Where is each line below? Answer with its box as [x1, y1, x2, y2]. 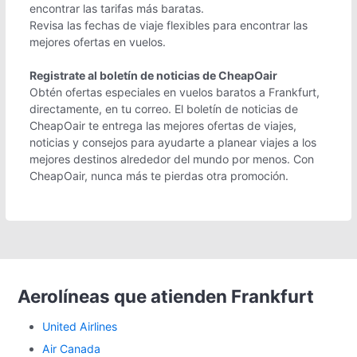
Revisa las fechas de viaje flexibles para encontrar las [29, 18, 308, 32]
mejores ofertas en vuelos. [29, 34, 166, 49]
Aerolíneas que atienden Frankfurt [18, 284, 314, 307]
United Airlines [42, 319, 117, 333]
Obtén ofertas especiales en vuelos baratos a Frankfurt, [29, 84, 320, 99]
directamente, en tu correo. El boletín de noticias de [29, 101, 298, 116]
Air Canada [42, 341, 100, 355]
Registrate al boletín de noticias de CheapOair [29, 68, 277, 82]
